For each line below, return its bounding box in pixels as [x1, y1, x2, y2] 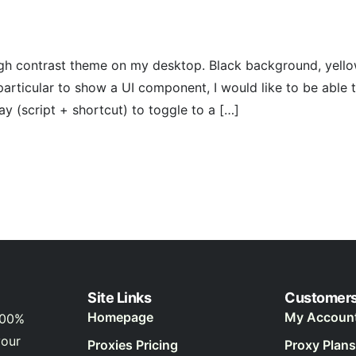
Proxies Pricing [87, 337, 178, 354]
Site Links [87, 289, 152, 307]
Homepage [87, 309, 153, 326]
